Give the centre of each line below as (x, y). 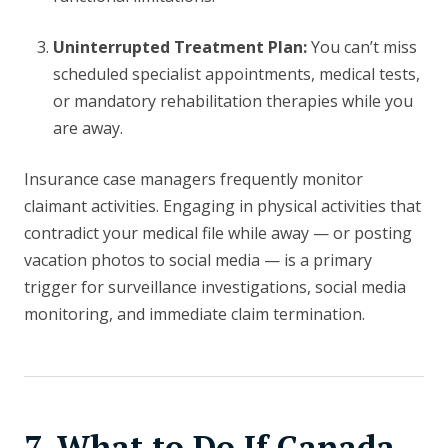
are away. (87, 128)
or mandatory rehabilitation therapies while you (232, 101)
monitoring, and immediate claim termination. (194, 314)
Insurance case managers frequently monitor (193, 179)
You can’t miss (361, 47)
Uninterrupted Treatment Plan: (179, 47)
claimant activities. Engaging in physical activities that (222, 206)
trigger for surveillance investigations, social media (215, 287)
